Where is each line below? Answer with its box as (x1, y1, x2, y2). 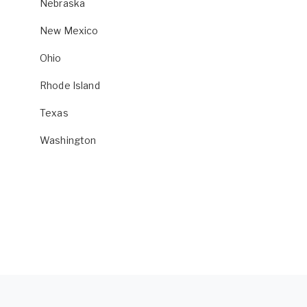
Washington (40, 134, 97, 146)
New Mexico (40, 25, 99, 36)
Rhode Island (40, 79, 100, 91)
